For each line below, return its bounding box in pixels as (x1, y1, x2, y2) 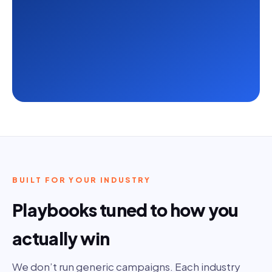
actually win (12, 228, 110, 250)
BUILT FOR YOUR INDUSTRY (12, 175, 151, 185)
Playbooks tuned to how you (12, 199, 239, 221)
